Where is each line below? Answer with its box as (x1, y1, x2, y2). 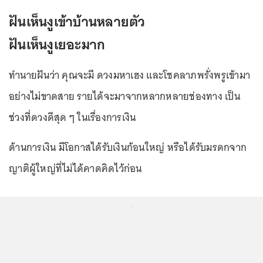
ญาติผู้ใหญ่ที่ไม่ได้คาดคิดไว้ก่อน (9, 159, 142, 177)
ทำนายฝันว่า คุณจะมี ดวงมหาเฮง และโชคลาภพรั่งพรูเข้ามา (9, 66, 250, 84)
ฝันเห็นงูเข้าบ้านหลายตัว (9, 9, 149, 33)
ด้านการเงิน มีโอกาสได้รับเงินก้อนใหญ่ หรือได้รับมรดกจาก (9, 138, 247, 156)
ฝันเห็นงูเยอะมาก (9, 32, 106, 56)
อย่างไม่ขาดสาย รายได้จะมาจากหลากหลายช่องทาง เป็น (9, 87, 240, 105)
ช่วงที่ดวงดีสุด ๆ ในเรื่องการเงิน (9, 108, 136, 126)
